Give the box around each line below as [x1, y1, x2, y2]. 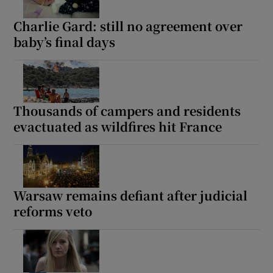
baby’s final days [13, 33, 116, 51]
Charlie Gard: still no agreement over [13, 17, 243, 35]
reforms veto [13, 202, 93, 221]
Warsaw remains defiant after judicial [13, 186, 248, 205]
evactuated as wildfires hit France [13, 118, 222, 136]
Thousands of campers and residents [13, 102, 241, 120]
